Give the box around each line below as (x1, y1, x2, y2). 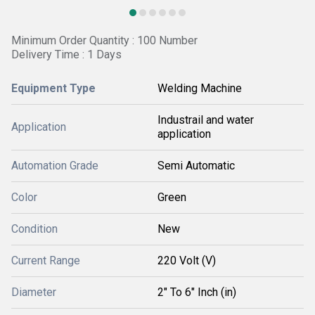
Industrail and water (157, 113, 254, 127)
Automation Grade (11, 159, 98, 172)
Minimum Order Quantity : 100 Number (11, 34, 198, 47)
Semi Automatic (157, 159, 235, 172)
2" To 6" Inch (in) (157, 285, 236, 299)
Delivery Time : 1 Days (11, 48, 122, 61)
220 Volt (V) (157, 254, 216, 267)
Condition (11, 222, 58, 236)
